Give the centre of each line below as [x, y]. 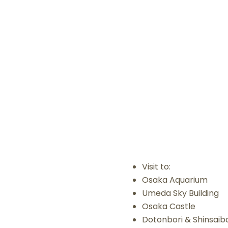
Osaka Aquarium [175, 180]
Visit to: [156, 166]
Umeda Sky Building [180, 193]
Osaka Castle [169, 206]
